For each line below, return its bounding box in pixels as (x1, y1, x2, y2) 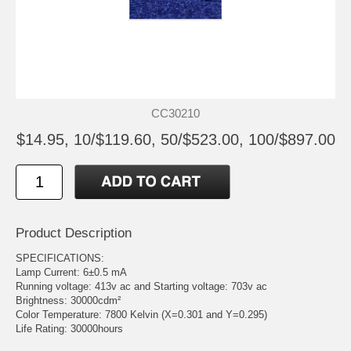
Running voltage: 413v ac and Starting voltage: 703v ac (16, 280, 267, 293)
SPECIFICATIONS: (16, 252, 104, 265)
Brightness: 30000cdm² (16, 295, 121, 307)
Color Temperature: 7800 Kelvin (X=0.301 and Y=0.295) (16, 309, 267, 321)
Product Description (16, 226, 132, 241)
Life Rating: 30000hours (16, 323, 123, 335)
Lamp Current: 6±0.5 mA (16, 266, 127, 279)
